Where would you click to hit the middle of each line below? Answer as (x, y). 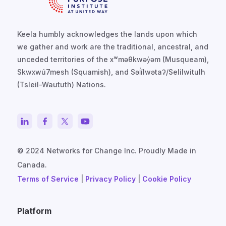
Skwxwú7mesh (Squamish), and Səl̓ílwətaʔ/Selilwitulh (111, 72)
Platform (34, 211)
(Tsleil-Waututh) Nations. (62, 85)
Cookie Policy (167, 179)
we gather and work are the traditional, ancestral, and (113, 47)
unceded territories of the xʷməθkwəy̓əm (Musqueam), (113, 60)
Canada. (32, 165)
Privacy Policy (110, 179)
